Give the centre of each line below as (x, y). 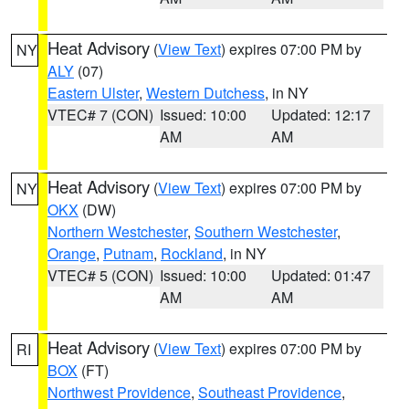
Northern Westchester (117, 231)
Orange (72, 253)
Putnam (128, 253)
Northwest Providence (119, 392)
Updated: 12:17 (321, 115)
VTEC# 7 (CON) (100, 115)
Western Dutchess (205, 93)
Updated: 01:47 (321, 275)
